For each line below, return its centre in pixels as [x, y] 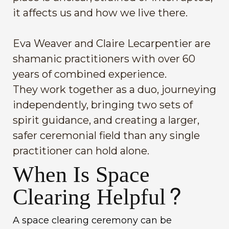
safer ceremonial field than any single [106, 135]
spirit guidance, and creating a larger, [106, 120]
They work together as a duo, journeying [114, 89]
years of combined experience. [90, 74]
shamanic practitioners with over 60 [104, 59]
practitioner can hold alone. [81, 151]
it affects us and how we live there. [100, 13]
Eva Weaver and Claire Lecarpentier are [112, 43]
